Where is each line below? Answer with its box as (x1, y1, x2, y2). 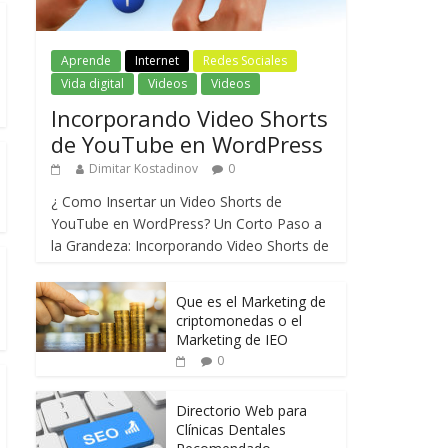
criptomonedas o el (176, 311, 302, 331)
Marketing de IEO (176, 330, 288, 350)
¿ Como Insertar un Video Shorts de (51, 192, 282, 212)
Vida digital (61, 75, 124, 93)
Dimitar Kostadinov (89, 160, 198, 178)
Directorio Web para (176, 401, 307, 421)
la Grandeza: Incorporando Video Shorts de (51, 236, 329, 256)
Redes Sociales (203, 52, 287, 70)
